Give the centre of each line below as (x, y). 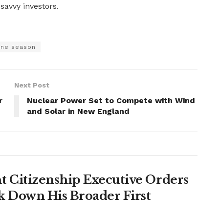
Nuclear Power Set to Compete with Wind (111, 100)
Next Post (32, 85)
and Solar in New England (78, 111)
